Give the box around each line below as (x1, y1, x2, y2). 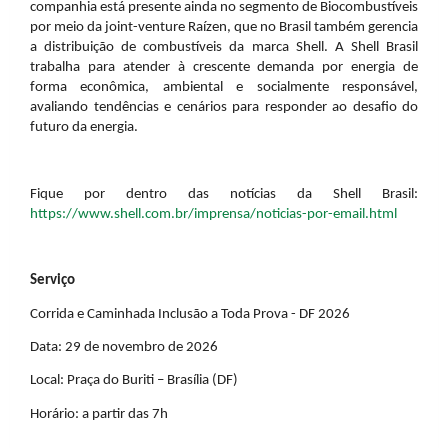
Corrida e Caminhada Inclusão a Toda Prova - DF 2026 (30, 306, 350, 322)
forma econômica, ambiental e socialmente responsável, (30, 80, 418, 96)
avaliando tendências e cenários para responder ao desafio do (30, 100, 418, 116)
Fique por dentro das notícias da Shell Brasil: (30, 186, 418, 202)
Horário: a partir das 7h (30, 406, 168, 422)
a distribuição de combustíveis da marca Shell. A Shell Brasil (30, 40, 418, 56)
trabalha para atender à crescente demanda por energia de (30, 60, 418, 76)
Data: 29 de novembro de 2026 (30, 340, 218, 356)
